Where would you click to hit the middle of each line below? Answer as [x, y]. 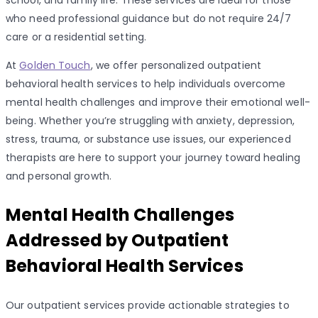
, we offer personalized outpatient [176, 66]
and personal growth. [59, 176]
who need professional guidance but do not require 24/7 [149, 19]
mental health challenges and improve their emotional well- [158, 103]
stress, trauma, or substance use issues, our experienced [148, 139]
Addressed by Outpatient [117, 241]
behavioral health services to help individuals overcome [146, 84]
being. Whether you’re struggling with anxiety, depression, [150, 121]
